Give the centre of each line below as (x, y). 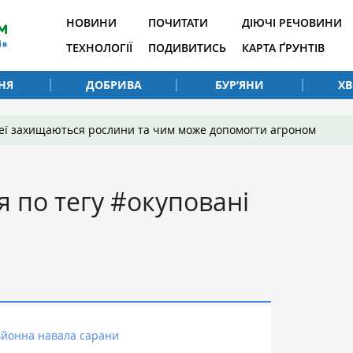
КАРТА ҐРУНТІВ (283, 48)
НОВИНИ (91, 22)
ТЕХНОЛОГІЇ (99, 48)
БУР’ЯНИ (240, 84)
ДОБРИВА (113, 84)
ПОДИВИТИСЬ (187, 48)
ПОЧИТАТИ (178, 22)
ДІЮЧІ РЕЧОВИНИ (292, 22)
